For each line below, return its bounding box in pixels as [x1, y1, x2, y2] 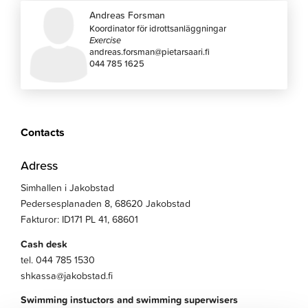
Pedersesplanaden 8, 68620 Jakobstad [21, 197, 191, 211]
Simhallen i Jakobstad [21, 181, 115, 195]
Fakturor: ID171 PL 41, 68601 [21, 212, 139, 227]
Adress [21, 155, 58, 174]
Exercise [89, 34, 122, 47]
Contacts [21, 124, 65, 140]
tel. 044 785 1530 [21, 252, 96, 267]
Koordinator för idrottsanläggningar [89, 22, 227, 35]
